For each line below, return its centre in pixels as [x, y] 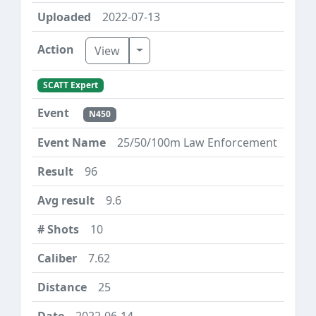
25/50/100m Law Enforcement [197, 142]
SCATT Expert [70, 85]
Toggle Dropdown [184, 50]
